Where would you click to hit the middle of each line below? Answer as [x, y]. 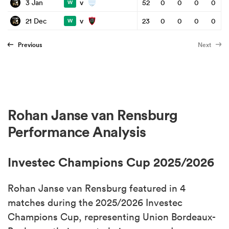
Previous [30, 45]
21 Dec [36, 21]
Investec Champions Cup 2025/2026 [111, 162]
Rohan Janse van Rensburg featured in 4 [97, 188]
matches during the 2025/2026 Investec [95, 202]
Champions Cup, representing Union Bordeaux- [112, 216]
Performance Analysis [77, 132]
